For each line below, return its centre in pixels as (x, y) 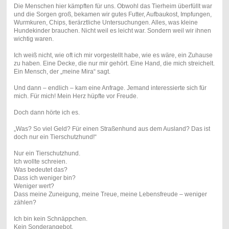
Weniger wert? (34, 186)
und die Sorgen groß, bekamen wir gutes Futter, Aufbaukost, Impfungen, (112, 14)
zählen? (25, 202)
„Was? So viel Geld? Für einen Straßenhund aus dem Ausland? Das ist (112, 129)
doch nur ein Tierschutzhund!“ (55, 137)
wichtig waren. (33, 39)
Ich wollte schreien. (40, 161)
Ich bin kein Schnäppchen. (50, 219)
